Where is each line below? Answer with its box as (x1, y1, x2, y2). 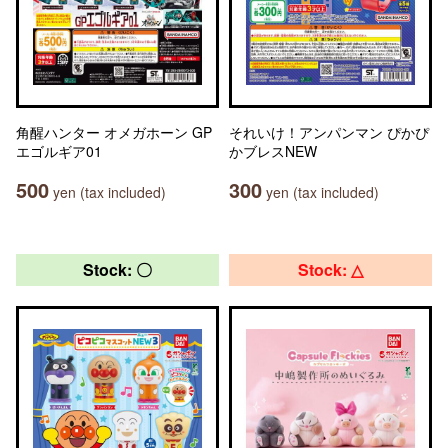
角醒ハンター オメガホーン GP (16, 122, 212, 142)
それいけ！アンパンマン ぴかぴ (229, 122, 429, 142)
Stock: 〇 (83, 258, 152, 281)
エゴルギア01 (16, 141, 102, 161)
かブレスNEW (229, 141, 317, 161)
